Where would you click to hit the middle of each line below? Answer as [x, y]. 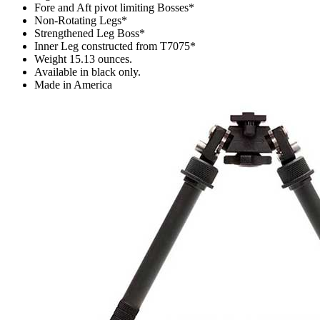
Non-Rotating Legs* [81, 20]
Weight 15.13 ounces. [83, 59]
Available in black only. [87, 71]
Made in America [73, 84]
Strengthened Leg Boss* [90, 33]
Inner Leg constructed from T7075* [115, 46]
